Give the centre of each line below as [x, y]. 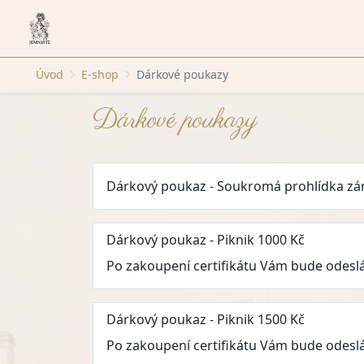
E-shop [100, 74]
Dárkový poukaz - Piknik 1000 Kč [206, 240]
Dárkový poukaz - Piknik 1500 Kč [206, 319]
